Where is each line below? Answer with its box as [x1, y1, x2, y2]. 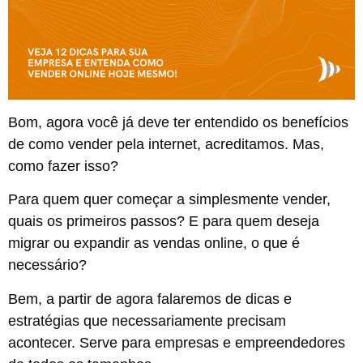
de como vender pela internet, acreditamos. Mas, [8, 135, 324, 152]
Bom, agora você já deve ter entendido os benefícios [8, 113, 348, 130]
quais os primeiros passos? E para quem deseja [8, 213, 319, 230]
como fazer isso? [8, 157, 118, 174]
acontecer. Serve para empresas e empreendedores [8, 334, 345, 351]
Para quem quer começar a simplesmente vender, [8, 191, 331, 208]
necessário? [8, 257, 87, 274]
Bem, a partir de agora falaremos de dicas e [8, 290, 292, 307]
